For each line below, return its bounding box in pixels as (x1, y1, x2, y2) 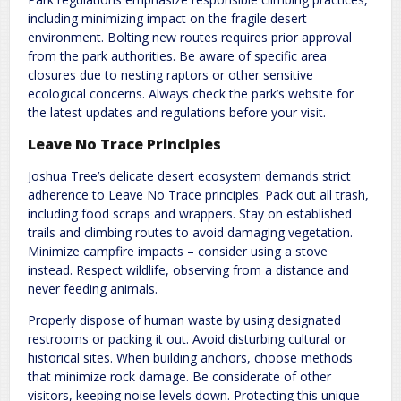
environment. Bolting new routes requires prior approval (28, 28, 352, 46)
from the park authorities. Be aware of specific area (28, 47, 327, 64)
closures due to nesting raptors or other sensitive (28, 65, 313, 83)
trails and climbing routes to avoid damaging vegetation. (28, 224, 353, 242)
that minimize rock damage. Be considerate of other (28, 368, 331, 386)
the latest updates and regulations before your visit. (28, 103, 326, 121)
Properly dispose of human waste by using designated (28, 311, 341, 329)
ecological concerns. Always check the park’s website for (28, 84, 354, 102)
